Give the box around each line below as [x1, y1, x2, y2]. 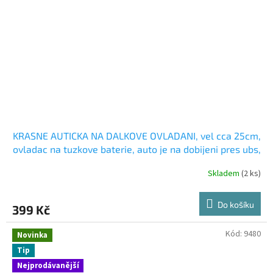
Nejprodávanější [17, 260, 79, 272]
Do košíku [218, 199, 254, 210]
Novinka [17, 229, 48, 241]
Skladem [208, 168, 241, 180]
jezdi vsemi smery [97, 156, 176, 168]
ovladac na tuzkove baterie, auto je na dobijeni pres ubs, [12, 143, 261, 155]
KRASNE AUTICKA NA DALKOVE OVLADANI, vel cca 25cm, [12, 129, 261, 141]
